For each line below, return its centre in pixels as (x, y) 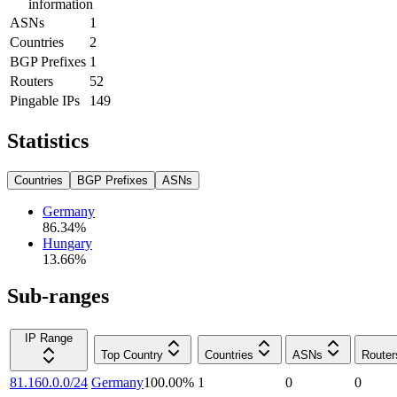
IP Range (49, 339)
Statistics (48, 140)
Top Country (132, 355)
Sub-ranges (58, 296)
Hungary (67, 243)
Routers (31, 81)
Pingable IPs (45, 100)
